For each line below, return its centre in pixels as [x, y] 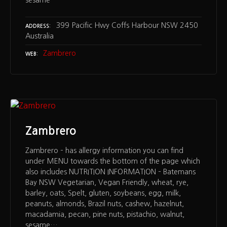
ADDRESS [37, 27]
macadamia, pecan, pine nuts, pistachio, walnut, [105, 215]
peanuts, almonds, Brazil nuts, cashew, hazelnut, [105, 204]
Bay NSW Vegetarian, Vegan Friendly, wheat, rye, [107, 183]
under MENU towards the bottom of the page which [113, 161]
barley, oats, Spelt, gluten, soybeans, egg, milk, [103, 193]
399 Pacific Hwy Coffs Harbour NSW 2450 [127, 26]
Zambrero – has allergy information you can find [104, 151]
